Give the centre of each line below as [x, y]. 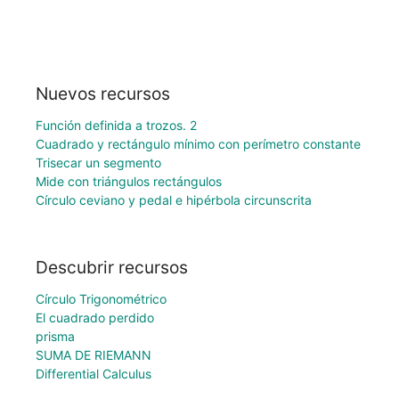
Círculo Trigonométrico [101, 299]
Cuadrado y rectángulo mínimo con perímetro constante [198, 143]
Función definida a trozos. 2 [116, 125]
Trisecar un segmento [98, 162]
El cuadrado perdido [95, 318]
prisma [55, 337]
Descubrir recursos [112, 268]
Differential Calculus [94, 374]
